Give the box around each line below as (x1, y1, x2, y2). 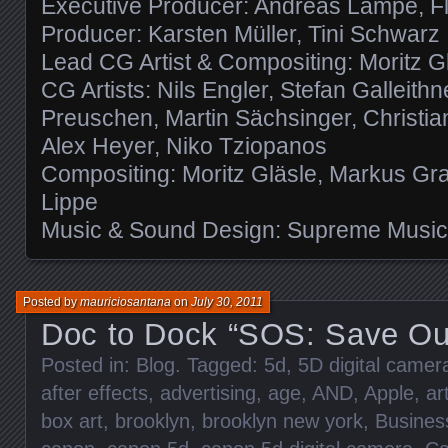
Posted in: (41, 353, 136, 376)
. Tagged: (175, 353, 264, 376)
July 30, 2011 (191, 294, 263, 309)
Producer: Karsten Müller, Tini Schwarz (41, 20, 440, 47)
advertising (160, 381, 256, 404)
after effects (41, 381, 148, 404)
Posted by (23, 294, 80, 309)
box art (41, 409, 103, 432)
